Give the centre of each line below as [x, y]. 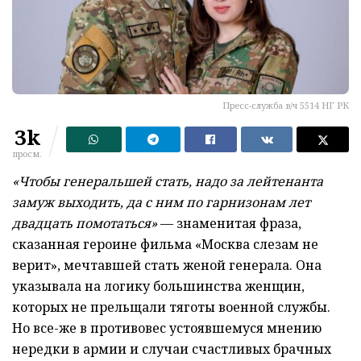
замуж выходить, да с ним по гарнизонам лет [161, 202]
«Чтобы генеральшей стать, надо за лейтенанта [168, 181]
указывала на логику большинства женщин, [158, 286]
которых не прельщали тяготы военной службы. [171, 307]
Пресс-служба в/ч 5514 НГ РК [286, 105]
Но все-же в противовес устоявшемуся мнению [167, 328]
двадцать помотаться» [85, 223]
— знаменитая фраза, [229, 223]
